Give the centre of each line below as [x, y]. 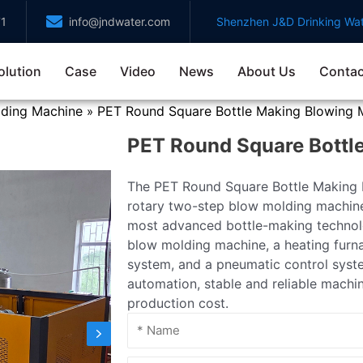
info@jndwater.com [120, 21]
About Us [267, 71]
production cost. [177, 303]
